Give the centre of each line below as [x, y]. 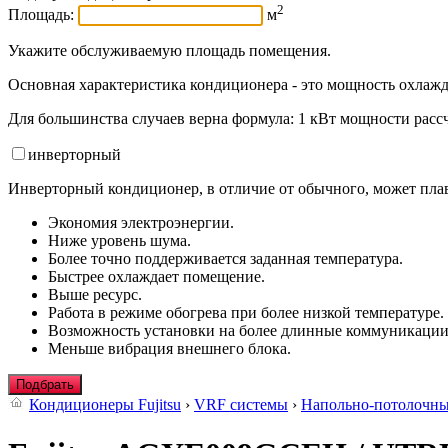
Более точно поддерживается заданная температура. [225, 259]
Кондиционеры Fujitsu [105, 405]
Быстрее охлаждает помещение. [156, 277]
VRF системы [241, 405]
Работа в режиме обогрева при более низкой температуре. [246, 313]
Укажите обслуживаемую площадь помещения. [169, 51]
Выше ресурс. [95, 295]
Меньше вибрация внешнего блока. [169, 349]
